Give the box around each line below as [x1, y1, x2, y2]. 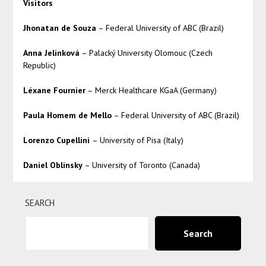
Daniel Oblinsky [23, 160, 83, 171]
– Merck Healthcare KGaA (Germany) [85, 85, 217, 96]
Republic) [23, 60, 56, 71]
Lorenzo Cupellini [23, 135, 92, 146]
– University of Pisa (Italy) [91, 135, 183, 146]
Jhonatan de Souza [23, 23, 96, 34]
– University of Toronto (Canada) [82, 160, 200, 171]
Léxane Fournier [23, 85, 85, 96]
